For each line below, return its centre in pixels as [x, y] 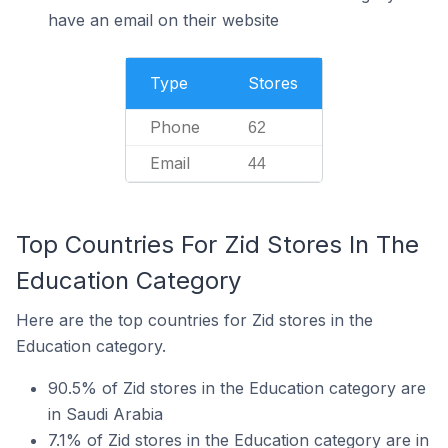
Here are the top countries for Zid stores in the [194, 320]
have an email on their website [163, 20]
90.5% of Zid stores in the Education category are [237, 388]
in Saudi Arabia [105, 414]
